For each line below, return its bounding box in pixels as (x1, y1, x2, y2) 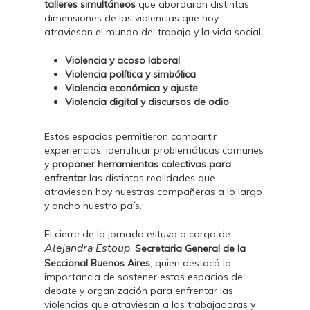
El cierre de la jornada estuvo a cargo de (44, 228, 231, 240)
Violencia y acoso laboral (65, 54, 181, 66)
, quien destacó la (150, 257, 232, 269)
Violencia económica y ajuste (65, 82, 199, 94)
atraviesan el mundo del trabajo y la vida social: (44, 26, 264, 38)
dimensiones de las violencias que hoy (44, 12, 219, 24)
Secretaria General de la (135, 242, 246, 255)
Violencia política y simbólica (65, 68, 197, 80)
